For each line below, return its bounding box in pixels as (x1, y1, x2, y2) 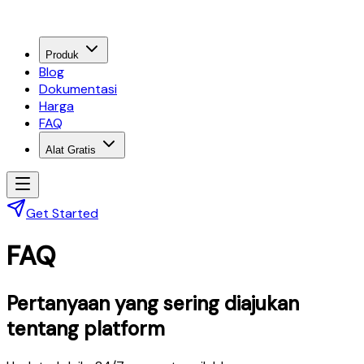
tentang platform (6, 315, 165, 341)
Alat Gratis (45, 144, 96, 156)
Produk (45, 49, 79, 61)
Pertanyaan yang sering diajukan (6, 290, 299, 316)
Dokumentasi (39, 80, 117, 97)
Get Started (26, 205, 98, 222)
